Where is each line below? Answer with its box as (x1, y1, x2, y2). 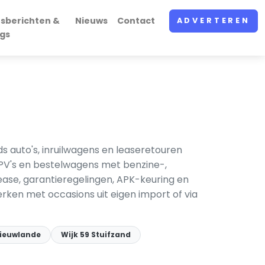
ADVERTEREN (176, 15, 250, 26)
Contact (117, 15, 155, 27)
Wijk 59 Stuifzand (61, 230, 131, 240)
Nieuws (75, 15, 108, 27)
